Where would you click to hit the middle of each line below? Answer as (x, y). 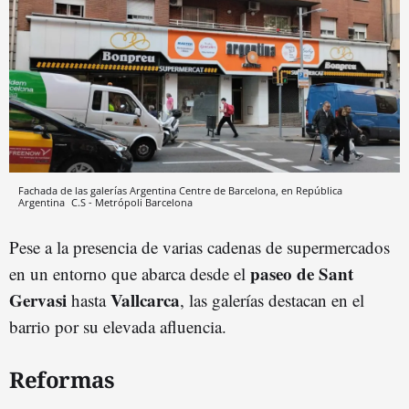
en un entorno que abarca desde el (130, 273)
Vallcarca (145, 299)
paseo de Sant (302, 273)
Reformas (62, 379)
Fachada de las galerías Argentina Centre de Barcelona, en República (180, 190)
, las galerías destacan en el (272, 299)
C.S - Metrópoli (107, 202)
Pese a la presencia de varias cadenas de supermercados (199, 246)
